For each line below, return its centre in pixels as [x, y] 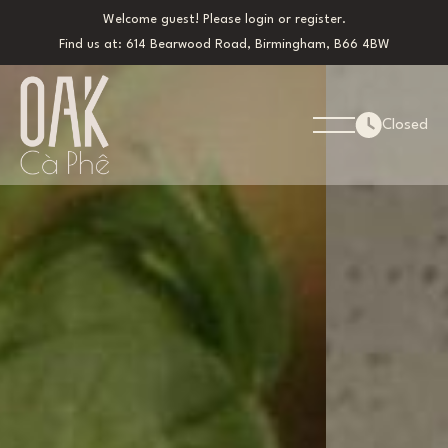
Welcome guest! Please [173, 19]
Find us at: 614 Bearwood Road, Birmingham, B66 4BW [224, 44]
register [318, 19]
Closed [405, 125]
